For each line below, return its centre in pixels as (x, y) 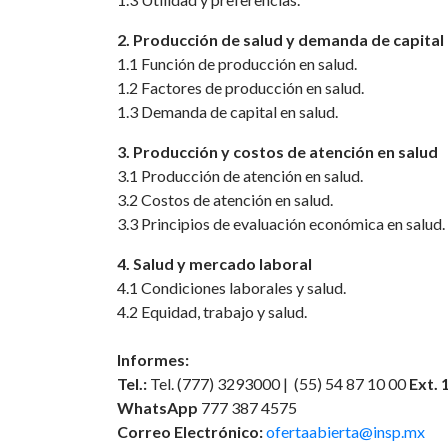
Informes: (153, 359)
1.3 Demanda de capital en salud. (227, 111)
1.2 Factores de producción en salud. (240, 87)
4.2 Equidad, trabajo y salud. (212, 311)
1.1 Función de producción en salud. (237, 63)
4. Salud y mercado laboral (214, 263)
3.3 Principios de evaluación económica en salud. (281, 223)
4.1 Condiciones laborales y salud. (231, 287)
